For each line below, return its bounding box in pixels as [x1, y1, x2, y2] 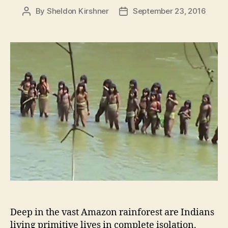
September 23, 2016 [132, 6, 206, 16]
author [25, 18, 50, 28]
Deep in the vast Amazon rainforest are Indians [10, 207, 214, 219]
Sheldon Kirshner [46, 6, 109, 16]
